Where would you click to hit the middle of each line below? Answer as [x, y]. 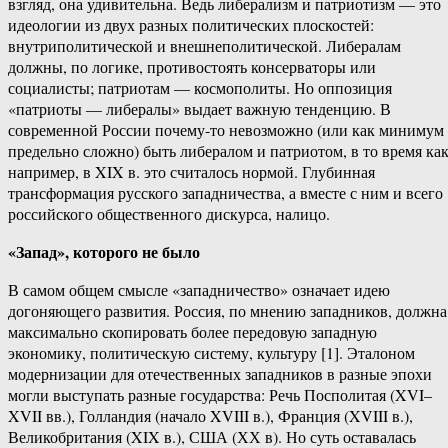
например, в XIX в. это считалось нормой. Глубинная [191, 172]
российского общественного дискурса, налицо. [169, 214]
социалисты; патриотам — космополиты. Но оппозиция [200, 88]
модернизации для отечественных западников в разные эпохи [220, 374]
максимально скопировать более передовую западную [192, 332]
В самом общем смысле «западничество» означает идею [199, 290]
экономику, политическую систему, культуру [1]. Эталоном [211, 353]
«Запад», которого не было [104, 252]
